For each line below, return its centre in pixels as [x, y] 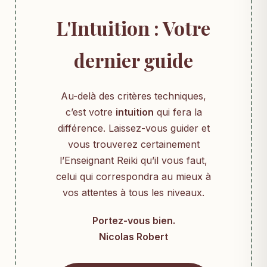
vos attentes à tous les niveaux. [133, 193]
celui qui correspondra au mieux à [133, 176]
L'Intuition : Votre [133, 28]
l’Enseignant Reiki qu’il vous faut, [133, 160]
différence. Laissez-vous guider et [133, 128]
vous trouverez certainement [133, 144]
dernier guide [133, 60]
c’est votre [90, 112]
